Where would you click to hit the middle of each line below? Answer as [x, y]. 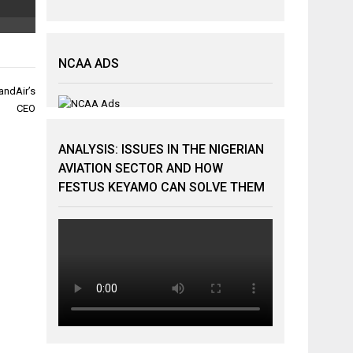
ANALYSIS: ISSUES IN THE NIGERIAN [162, 149]
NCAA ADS [89, 63]
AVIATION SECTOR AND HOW [141, 168]
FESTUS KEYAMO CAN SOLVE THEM [162, 187]
